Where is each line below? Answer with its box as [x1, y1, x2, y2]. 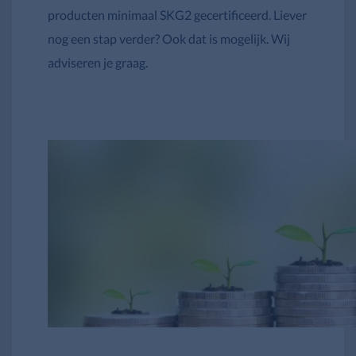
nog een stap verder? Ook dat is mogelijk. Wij [48, 30, 290, 46]
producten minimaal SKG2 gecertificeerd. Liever [48, 6, 307, 22]
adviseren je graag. [48, 54, 148, 70]
